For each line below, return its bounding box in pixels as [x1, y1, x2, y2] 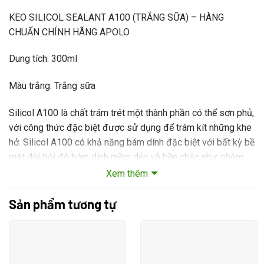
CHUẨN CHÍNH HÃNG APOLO [9, 26, 130, 38]
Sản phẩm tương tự [9, 196, 116, 212]
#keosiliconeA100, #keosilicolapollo [9, 193, 161, 204]
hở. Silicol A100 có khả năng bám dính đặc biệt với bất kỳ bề [9, 136, 255, 148]
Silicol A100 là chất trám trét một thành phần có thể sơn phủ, [9, 107, 254, 118]
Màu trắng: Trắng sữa [9, 80, 95, 92]
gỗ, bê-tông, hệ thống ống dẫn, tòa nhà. [9, 166, 166, 177]
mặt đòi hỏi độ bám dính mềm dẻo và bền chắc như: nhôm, [9, 151, 245, 163]
